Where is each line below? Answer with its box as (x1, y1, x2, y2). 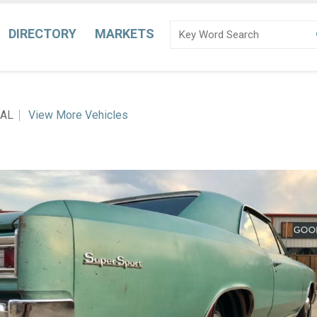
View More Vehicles (28, 108, 128, 122)
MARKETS (95, 26, 154, 41)
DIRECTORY (8, 26, 76, 41)
